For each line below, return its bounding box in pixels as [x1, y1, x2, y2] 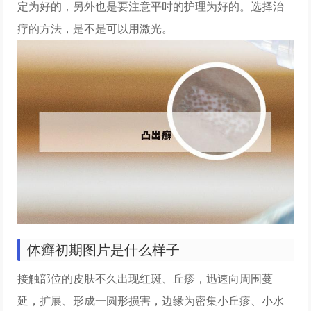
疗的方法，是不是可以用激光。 [17, 23, 174, 35]
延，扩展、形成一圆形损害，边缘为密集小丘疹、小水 [17, 294, 285, 307]
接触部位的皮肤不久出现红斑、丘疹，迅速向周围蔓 [17, 272, 274, 285]
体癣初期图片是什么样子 [27, 242, 180, 258]
